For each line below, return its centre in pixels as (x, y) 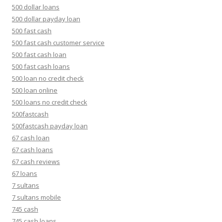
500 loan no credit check (48, 78)
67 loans (25, 173)
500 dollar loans (36, 7)
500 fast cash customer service (58, 43)
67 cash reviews (36, 162)
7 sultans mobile (36, 197)
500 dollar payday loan (46, 19)
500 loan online (35, 90)
